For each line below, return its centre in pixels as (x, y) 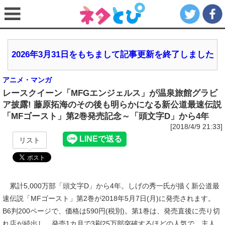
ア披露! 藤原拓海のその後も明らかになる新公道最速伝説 (112, 105)
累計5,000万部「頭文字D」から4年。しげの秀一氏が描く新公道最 (111, 186)
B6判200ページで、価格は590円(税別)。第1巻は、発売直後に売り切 (111, 211)
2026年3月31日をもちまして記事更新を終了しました (113, 54)
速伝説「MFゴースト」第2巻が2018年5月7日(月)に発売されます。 (109, 198)
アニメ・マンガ (27, 80)
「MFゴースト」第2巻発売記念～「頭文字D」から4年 (106, 116)
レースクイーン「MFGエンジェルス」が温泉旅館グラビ (110, 93)
